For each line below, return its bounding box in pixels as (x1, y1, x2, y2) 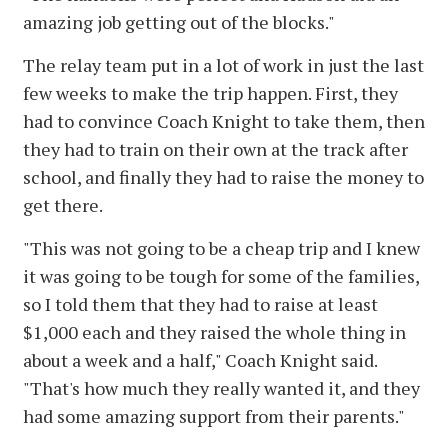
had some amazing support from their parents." (23, 404, 405, 429)
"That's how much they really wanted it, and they (23, 376, 420, 401)
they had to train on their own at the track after (23, 137, 408, 162)
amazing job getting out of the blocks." (23, 10, 335, 35)
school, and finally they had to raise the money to (23, 165, 424, 190)
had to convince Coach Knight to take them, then (23, 109, 425, 134)
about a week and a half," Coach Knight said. (23, 348, 377, 373)
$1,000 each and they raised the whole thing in (23, 320, 406, 345)
